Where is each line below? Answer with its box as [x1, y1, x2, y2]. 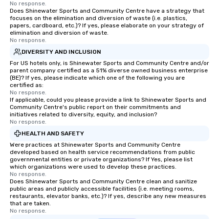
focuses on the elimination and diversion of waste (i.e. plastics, [10, 15, 187, 22]
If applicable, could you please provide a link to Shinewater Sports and [10, 96, 206, 103]
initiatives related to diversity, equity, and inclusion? [10, 111, 157, 118]
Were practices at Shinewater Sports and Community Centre [10, 141, 180, 148]
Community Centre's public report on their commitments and [10, 104, 181, 110]
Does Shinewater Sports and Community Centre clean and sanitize [10, 178, 197, 185]
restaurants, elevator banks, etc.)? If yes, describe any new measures [10, 193, 206, 199]
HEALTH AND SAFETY [22, 130, 84, 137]
